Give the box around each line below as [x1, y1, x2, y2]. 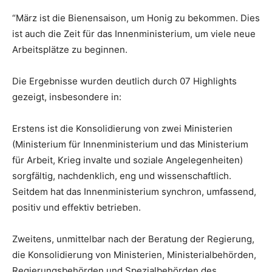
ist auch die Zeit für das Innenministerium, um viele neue [12, 28, 256, 39]
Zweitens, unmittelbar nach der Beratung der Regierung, [12, 233, 254, 245]
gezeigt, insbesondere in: [12, 91, 121, 103]
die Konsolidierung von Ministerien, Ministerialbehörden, [12, 249, 256, 260]
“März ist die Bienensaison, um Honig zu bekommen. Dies [12, 12, 260, 24]
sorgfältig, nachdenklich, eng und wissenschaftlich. [12, 170, 231, 182]
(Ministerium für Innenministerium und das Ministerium [12, 138, 248, 150]
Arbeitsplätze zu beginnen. [12, 44, 127, 55]
